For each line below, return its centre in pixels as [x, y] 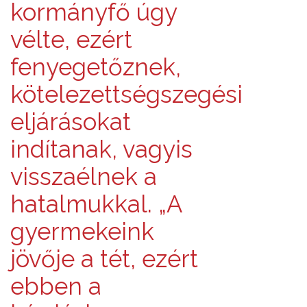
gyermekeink [82, 231]
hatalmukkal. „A [96, 204]
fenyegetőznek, [96, 66]
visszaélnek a [84, 176]
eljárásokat [71, 121]
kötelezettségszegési [126, 94]
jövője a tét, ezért [104, 258]
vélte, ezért [71, 39]
